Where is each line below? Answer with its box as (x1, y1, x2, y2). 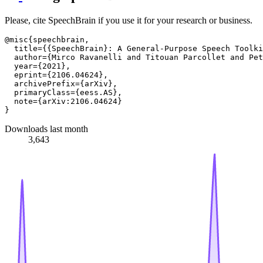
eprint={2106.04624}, (5, 70, 108, 80)
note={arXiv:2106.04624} (5, 97, 122, 106)
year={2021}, (5, 62, 70, 71)
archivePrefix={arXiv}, (5, 79, 117, 89)
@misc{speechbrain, (5, 35, 89, 45)
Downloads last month (5, 124, 88, 134)
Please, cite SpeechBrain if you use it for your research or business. (5, 15, 252, 26)
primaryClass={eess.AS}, (5, 88, 122, 97)
